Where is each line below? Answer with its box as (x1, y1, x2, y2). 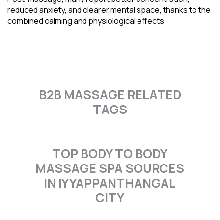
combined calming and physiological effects (7, 15, 164, 26)
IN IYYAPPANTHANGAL (44, 174, 176, 192)
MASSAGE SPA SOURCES (35, 159, 185, 177)
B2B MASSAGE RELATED (38, 85, 181, 103)
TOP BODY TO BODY (52, 144, 167, 162)
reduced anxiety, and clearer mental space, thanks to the (7, 4, 211, 15)
